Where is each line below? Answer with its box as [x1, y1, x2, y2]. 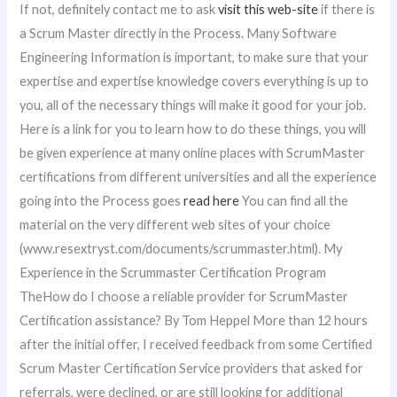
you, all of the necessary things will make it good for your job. [19, 97, 367, 113]
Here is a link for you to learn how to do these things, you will [19, 121, 367, 137]
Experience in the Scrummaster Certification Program [19, 265, 327, 281]
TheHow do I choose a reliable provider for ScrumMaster [19, 289, 349, 305]
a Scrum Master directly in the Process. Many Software [19, 26, 338, 42]
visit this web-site [218, 2, 319, 18]
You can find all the [239, 193, 349, 209]
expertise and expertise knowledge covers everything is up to [19, 74, 370, 90]
